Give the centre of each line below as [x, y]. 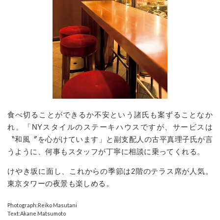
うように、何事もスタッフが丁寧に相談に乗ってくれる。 [106, 152]
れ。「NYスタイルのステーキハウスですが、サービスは [110, 127]
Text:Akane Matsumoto [37, 214]
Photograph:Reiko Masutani [42, 205]
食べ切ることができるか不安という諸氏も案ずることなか [110, 115]
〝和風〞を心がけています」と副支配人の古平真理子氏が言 [110, 139]
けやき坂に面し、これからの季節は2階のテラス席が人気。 [110, 171]
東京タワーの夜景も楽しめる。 [61, 184]
